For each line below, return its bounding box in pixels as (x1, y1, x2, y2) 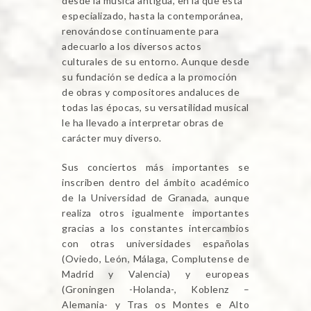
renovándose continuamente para (62, 25, 219, 37)
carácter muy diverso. (62, 132, 162, 144)
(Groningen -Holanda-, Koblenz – (62, 283, 249, 296)
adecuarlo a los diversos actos (62, 40, 201, 53)
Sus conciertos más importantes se (62, 161, 249, 174)
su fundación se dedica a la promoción (62, 71, 237, 83)
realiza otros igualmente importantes (62, 207, 249, 219)
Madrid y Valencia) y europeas (62, 268, 249, 280)
